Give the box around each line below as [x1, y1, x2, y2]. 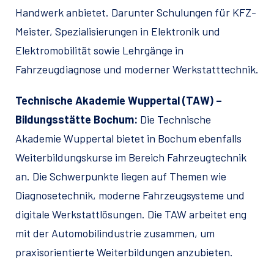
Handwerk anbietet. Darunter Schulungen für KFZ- [15, 6, 256, 20]
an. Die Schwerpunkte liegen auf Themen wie [15, 169, 226, 183]
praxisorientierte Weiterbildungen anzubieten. [15, 245, 233, 259]
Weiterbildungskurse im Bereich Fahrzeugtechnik [15, 150, 246, 165]
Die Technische [138, 113, 211, 127]
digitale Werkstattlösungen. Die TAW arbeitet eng [15, 207, 246, 221]
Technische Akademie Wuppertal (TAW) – [15, 94, 222, 108]
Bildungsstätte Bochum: [15, 113, 138, 127]
